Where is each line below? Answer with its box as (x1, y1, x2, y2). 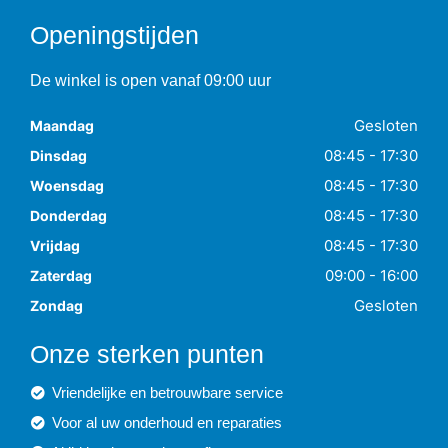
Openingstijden (30, 21, 199, 49)
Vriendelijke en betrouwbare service (48, 384, 283, 401)
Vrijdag (30, 237, 80, 254)
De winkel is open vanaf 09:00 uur (30, 71, 271, 89)
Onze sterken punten (30, 340, 264, 368)
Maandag (30, 117, 94, 134)
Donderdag (30, 207, 107, 224)
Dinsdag (30, 147, 87, 164)
